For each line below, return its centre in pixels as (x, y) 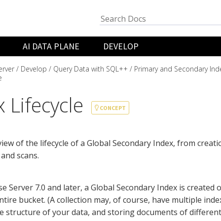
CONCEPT (112, 108)
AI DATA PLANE (51, 46)
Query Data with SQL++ (91, 69)
